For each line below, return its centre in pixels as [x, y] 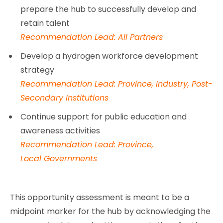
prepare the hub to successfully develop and [109, 9]
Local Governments [59, 158]
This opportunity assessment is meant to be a [100, 197]
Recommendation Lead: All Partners [92, 37]
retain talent [45, 23]
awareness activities [60, 130]
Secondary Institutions [65, 98]
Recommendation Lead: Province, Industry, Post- [117, 84]
